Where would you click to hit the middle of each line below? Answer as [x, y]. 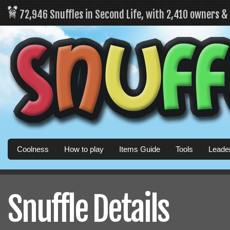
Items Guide [140, 149]
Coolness [33, 149]
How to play [84, 149]
